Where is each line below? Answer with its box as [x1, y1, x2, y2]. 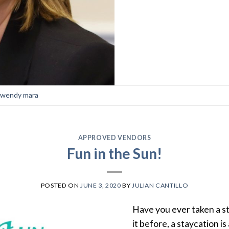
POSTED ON [40, 181, 81, 189]
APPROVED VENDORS [78, 133, 151, 142]
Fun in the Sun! [66, 144, 162, 162]
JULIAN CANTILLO [131, 181, 189, 189]
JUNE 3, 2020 [80, 181, 121, 189]
